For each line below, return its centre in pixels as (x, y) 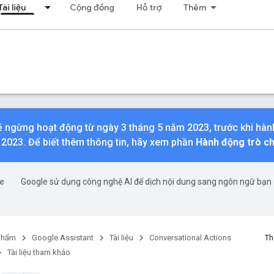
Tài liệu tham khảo (39, 252)
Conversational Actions (190, 238)
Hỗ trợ (149, 7)
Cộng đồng (92, 7)
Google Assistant (63, 238)
